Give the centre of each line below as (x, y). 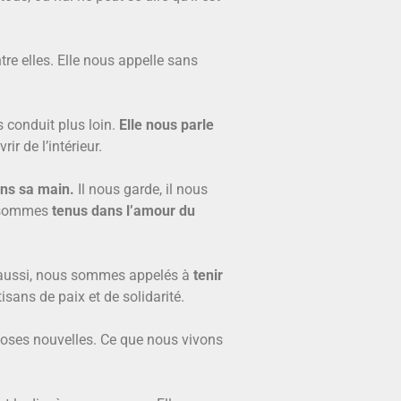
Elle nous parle (166, 124)
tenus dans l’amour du (124, 210)
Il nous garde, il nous (141, 189)
